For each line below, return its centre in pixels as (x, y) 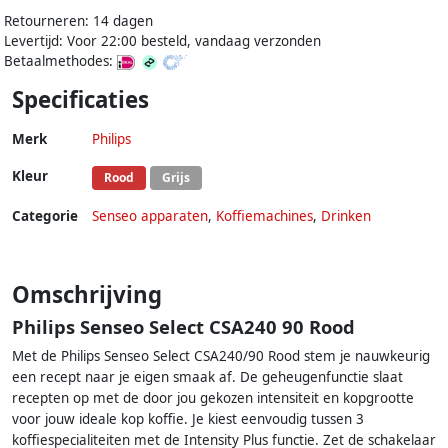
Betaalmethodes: (60, 61)
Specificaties (80, 100)
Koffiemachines (264, 216)
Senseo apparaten (150, 216)
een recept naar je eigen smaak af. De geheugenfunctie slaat (207, 377)
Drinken (346, 216)
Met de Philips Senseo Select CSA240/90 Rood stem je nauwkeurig (221, 356)
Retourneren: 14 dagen (78, 21)
